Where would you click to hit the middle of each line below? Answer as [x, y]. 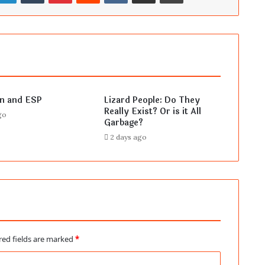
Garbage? [123, 123]
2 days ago [128, 137]
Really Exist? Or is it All [152, 112]
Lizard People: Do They [152, 101]
